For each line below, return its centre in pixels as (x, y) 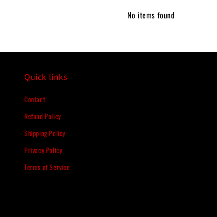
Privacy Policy (43, 150)
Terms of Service (47, 167)
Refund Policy (43, 116)
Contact (35, 99)
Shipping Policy (45, 133)
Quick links (46, 77)
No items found (151, 15)
